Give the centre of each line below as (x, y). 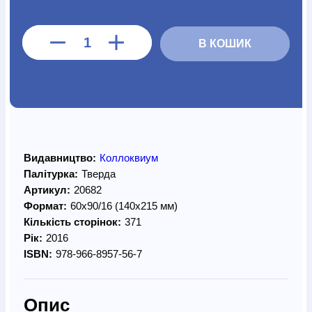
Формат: (45, 206)
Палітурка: (51, 174)
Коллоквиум (129, 158)
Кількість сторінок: (72, 222)
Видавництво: (60, 158)
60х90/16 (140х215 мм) (124, 206)
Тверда (99, 174)
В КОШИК (225, 44)
